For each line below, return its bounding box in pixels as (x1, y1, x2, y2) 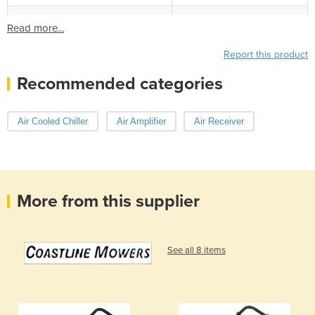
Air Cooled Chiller (18, 115, 88, 127)
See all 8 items (167, 244, 226, 256)
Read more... (7, 21, 64, 34)
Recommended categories (17, 72, 223, 94)
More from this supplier (17, 191, 200, 212)
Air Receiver (194, 115, 244, 127)
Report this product (224, 48, 308, 60)
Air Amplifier (116, 115, 166, 127)
